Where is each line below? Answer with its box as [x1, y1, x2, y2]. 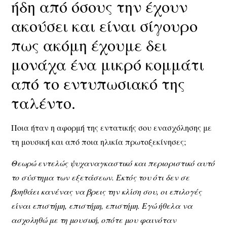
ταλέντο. [11, 92, 76, 114]
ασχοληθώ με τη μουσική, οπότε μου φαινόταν [11, 214, 177, 225]
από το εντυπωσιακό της [11, 72, 185, 95]
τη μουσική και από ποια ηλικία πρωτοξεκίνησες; [11, 136, 186, 147]
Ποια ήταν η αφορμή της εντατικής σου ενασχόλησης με [11, 122, 212, 133]
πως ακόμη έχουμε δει [11, 34, 167, 56]
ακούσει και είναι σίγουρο [11, 15, 198, 37]
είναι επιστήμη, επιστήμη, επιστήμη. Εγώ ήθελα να [11, 200, 193, 211]
